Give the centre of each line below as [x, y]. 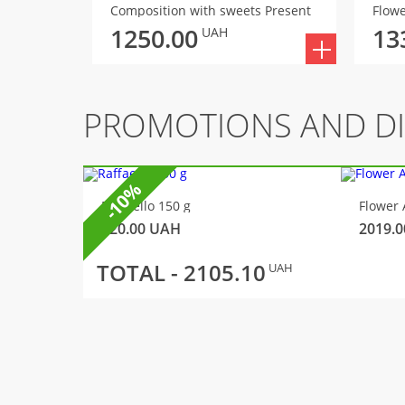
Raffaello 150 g [146, 206]
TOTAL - [140, 273]
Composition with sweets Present [211, 10]
